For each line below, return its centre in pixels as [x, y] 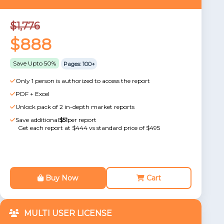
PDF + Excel [32, 94]
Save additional [37, 120]
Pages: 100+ [79, 63]
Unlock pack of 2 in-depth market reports [75, 107]
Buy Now [61, 178]
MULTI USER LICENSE [68, 213]
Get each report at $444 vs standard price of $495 [89, 128]
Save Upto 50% [34, 63]
